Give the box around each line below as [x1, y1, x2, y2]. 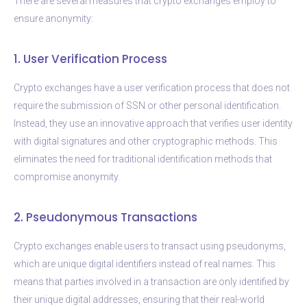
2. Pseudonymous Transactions [14, 208, 197, 225]
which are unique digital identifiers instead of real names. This [14, 258, 275, 269]
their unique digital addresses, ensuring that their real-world [14, 293, 265, 305]
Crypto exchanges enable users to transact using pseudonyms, [14, 240, 286, 251]
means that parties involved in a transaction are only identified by [14, 275, 289, 287]
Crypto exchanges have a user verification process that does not [14, 82, 290, 93]
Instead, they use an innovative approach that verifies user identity [14, 117, 293, 129]
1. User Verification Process [14, 50, 167, 67]
